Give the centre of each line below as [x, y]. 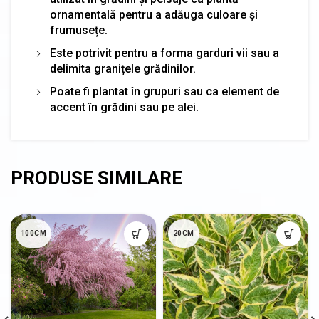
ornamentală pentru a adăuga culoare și [154, 15]
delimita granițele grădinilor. [123, 69]
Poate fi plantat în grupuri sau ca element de [164, 92]
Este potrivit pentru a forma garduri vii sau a [164, 53]
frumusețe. [79, 31]
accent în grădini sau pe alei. [124, 108]
